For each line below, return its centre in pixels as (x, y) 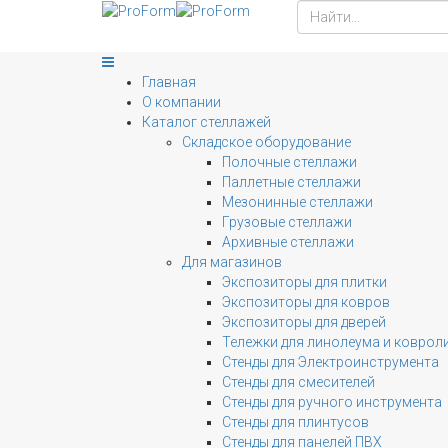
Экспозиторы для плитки (304, 282)
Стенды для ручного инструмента (332, 402)
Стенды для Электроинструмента (330, 362)
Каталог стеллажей (206, 122)
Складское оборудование (266, 142)
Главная (169, 82)
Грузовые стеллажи (287, 222)
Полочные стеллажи (289, 162)
